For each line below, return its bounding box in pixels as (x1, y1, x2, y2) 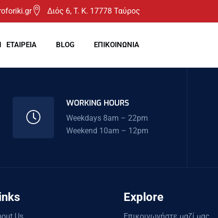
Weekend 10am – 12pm (66, 126, 149, 135)
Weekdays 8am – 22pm (66, 113, 148, 123)
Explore (123, 190, 163, 204)
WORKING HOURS (66, 97, 129, 108)
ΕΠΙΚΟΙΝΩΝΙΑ (94, 40, 140, 50)
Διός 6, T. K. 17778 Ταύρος (47, 6, 141, 16)
